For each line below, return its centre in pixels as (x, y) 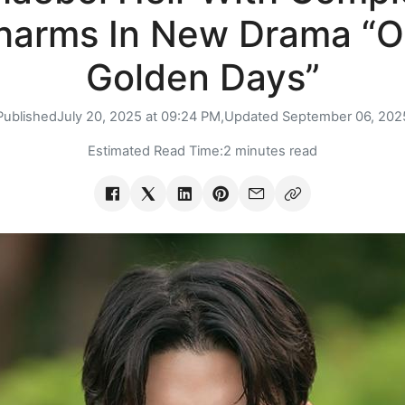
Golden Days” (202, 78)
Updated (253, 117)
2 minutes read (270, 151)
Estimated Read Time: (155, 151)
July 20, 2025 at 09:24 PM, (140, 117)
